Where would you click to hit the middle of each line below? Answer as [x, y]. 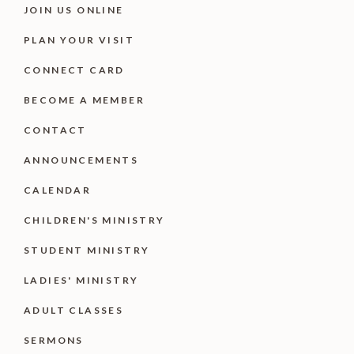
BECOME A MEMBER [84, 100]
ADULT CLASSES [74, 310]
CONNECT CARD [74, 70]
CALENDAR [58, 190]
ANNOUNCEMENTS [81, 160]
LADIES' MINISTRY [81, 280]
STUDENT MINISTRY [87, 250]
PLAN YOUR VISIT [79, 40]
